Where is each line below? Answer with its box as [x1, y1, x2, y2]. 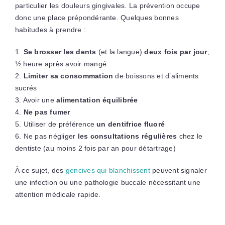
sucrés [15, 83, 37, 92]
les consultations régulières [77, 132, 177, 140]
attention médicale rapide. [15, 190, 101, 198]
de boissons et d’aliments [113, 71, 199, 80]
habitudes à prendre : [15, 25, 86, 34]
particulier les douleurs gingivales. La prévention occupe [15, 1, 200, 10]
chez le [177, 132, 203, 140]
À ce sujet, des [15, 166, 66, 174]
